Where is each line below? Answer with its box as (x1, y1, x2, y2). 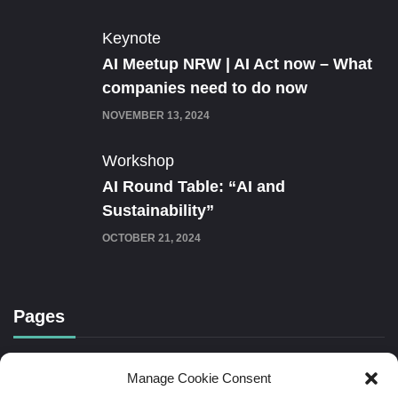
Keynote (102, 28, 161, 47)
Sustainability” (102, 201, 214, 219)
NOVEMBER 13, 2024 (102, 108, 210, 122)
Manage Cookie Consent (127, 370, 271, 386)
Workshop (102, 151, 174, 170)
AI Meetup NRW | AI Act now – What (102, 54, 372, 73)
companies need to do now (102, 78, 307, 97)
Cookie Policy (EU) (13, 369, 147, 387)
